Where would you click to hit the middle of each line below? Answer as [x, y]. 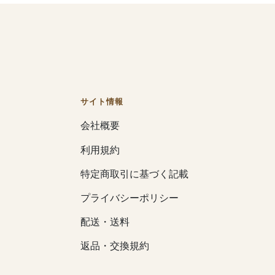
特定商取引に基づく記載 [134, 174]
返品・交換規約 [115, 246]
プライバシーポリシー [130, 198]
